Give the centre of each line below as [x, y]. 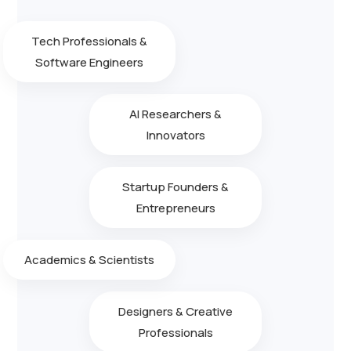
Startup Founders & [175, 186]
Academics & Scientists [89, 259]
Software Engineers [89, 62]
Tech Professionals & [89, 41]
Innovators [175, 135]
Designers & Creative [175, 311]
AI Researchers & [175, 114]
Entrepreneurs [175, 208]
